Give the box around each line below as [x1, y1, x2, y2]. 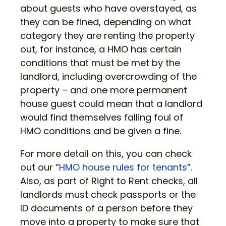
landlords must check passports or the [20, 188, 196, 201]
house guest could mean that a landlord [20, 97, 202, 110]
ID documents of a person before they [20, 202, 193, 215]
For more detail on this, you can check [20, 147, 192, 160]
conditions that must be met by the [20, 56, 180, 70]
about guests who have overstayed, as [20, 2, 197, 15]
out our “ [20, 161, 59, 174]
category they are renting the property [20, 29, 195, 42]
